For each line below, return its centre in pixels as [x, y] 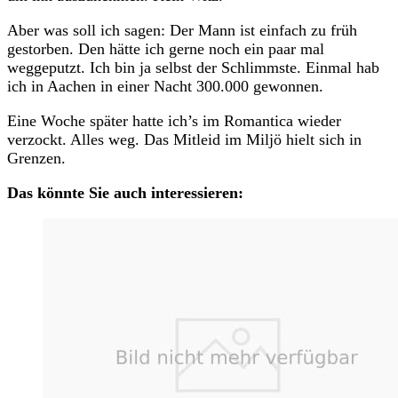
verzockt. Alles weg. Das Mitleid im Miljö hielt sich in [184, 140]
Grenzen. [36, 159]
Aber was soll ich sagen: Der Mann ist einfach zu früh [182, 31]
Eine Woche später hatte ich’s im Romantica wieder [174, 121]
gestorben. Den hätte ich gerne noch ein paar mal [166, 49]
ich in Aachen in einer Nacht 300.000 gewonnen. [165, 87]
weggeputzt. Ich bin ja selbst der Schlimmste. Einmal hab [193, 68]
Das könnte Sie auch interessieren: [125, 193]
